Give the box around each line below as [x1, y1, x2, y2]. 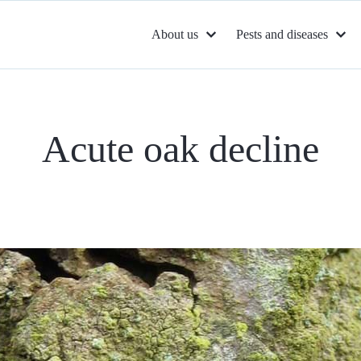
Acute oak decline [42, 127, 319, 170]
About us [151, 27, 198, 41]
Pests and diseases [236, 27, 328, 41]
